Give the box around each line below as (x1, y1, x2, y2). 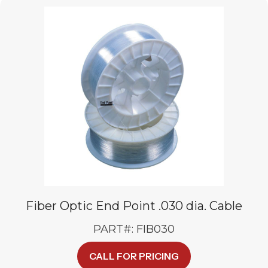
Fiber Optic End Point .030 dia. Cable (26, 199, 242, 213)
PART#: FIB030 (93, 223, 175, 236)
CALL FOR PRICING (89, 250, 179, 262)
